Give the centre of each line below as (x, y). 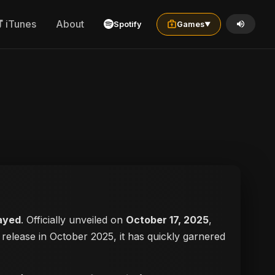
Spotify (128, 24)
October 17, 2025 (167, 220)
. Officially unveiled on (73, 220)
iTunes (21, 24)
